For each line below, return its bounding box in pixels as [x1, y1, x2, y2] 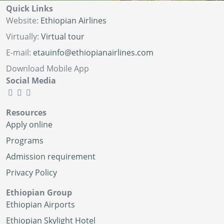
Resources [6, 107, 46, 118]
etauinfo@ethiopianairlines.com [33, 47, 153, 58]
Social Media [6, 75, 56, 86]
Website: [6, 15, 40, 26]
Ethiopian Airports [6, 199, 75, 210]
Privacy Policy [6, 167, 57, 178]
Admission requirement [6, 151, 95, 162]
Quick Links [6, 3, 53, 14]
